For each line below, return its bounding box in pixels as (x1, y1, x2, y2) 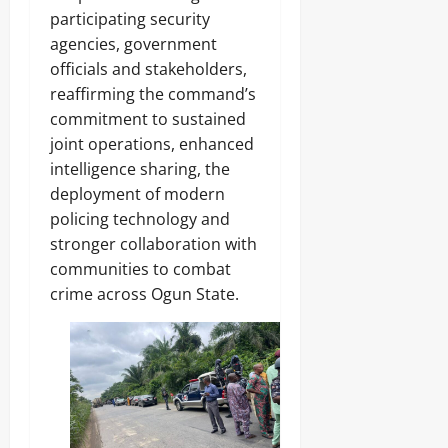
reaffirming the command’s (50, 82, 256, 105)
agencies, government (50, 32, 217, 55)
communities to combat (50, 257, 231, 280)
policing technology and (50, 207, 230, 230)
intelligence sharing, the (50, 157, 230, 180)
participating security (50, 7, 210, 30)
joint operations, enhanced (50, 132, 254, 155)
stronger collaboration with (50, 232, 257, 255)
